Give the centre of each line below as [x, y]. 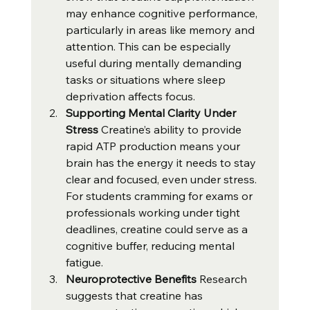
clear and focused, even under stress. [162, 180]
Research [224, 279]
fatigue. [84, 263]
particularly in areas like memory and [161, 30]
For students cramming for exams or [160, 196]
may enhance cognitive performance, [163, 13]
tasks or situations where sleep [147, 80]
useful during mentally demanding [155, 63]
